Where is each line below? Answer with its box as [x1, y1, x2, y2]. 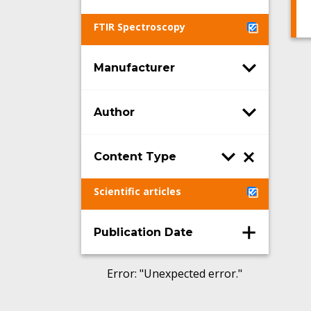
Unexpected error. [144, 266, 239, 281]
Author [94, 105, 135, 119]
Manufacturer [94, 60, 175, 74]
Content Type [94, 149, 176, 163]
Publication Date [94, 225, 193, 239]
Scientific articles [94, 185, 181, 198]
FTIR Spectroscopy [94, 20, 185, 33]
